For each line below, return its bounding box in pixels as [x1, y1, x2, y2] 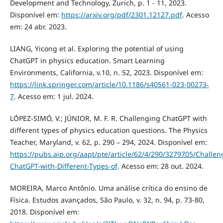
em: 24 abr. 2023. [9, 22, 67, 32]
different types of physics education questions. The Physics [9, 125, 208, 135]
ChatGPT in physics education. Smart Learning [9, 56, 165, 66]
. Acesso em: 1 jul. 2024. [13, 92, 94, 102]
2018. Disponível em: [9, 207, 79, 217]
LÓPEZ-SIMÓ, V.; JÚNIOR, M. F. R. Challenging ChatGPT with [9, 113, 207, 123]
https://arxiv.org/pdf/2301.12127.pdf [61, 10, 182, 20]
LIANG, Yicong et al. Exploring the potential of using [9, 44, 184, 54]
